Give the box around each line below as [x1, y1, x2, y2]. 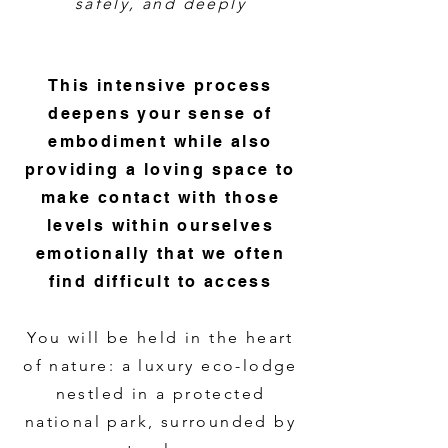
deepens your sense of [48, 104, 273, 123]
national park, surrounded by [24, 412, 297, 431]
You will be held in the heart [27, 328, 294, 347]
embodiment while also [48, 132, 273, 151]
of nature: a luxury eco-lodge [23, 356, 298, 375]
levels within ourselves [46, 216, 275, 235]
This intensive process [48, 76, 273, 95]
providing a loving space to [25, 160, 296, 179]
